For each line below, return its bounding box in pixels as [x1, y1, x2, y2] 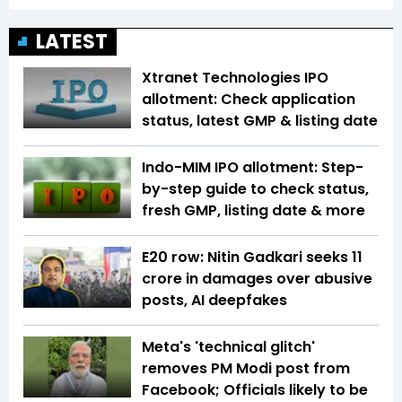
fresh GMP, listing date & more [142, 200, 365, 222]
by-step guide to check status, [142, 179, 369, 200]
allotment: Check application [142, 89, 355, 110]
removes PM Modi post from [142, 358, 350, 380]
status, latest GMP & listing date [142, 110, 378, 132]
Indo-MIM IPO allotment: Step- [142, 157, 363, 179]
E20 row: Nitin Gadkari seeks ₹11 [142, 247, 363, 268]
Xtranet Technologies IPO [142, 67, 328, 89]
